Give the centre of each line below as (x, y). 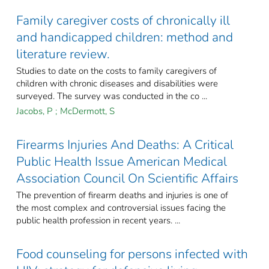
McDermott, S (87, 111)
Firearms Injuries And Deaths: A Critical (125, 145)
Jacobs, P (34, 111)
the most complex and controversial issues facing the (121, 208)
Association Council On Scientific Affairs (127, 179)
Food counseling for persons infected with (132, 254)
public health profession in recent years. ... (98, 221)
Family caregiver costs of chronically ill (123, 21)
